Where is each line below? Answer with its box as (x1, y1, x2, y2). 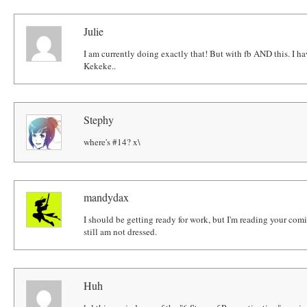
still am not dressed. (84, 225, 158, 238)
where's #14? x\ (84, 135, 141, 148)
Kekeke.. (84, 59, 116, 72)
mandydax (84, 190, 130, 205)
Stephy (84, 112, 114, 127)
